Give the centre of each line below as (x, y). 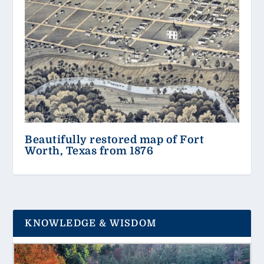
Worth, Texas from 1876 (89, 151)
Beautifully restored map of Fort (115, 139)
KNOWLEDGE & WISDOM (91, 223)
